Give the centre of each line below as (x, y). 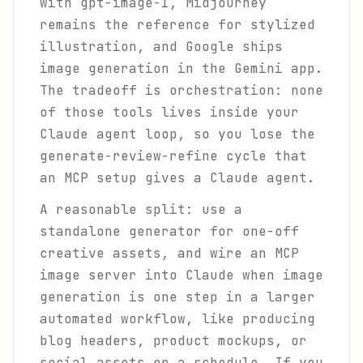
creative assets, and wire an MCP (169, 253)
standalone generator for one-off (169, 231)
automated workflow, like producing (177, 319)
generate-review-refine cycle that (173, 156)
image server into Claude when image (181, 275)
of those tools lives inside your (169, 112)
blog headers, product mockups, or (173, 341)
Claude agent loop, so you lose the (177, 134)
